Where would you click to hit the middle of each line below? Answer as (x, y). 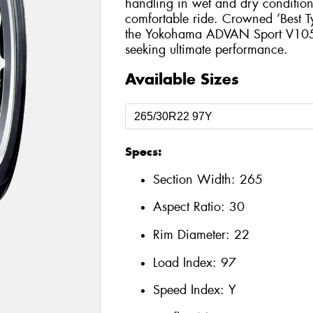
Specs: (143, 152)
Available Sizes (182, 79)
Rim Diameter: (193, 234)
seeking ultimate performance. (206, 49)
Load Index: (187, 262)
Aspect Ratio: (191, 207)
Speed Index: (190, 290)
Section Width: (196, 179)
